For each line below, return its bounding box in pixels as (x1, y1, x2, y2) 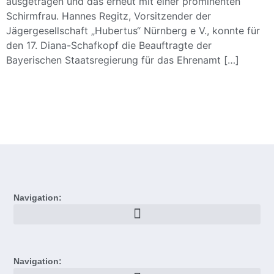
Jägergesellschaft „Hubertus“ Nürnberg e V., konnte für (6, 24, 260, 37)
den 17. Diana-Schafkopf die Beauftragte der (6, 39, 212, 51)
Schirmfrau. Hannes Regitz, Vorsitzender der (6, 10, 211, 22)
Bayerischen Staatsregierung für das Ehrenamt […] (6, 54, 239, 66)
